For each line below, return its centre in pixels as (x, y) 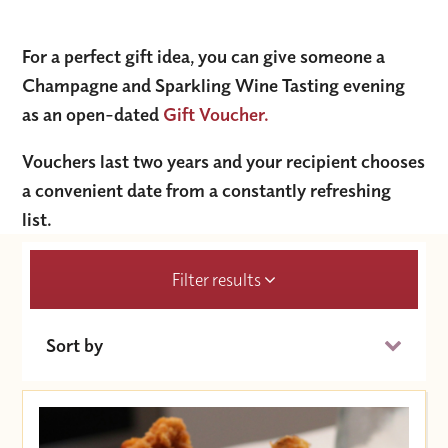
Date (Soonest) (133, 380)
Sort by (75, 344)
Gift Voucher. (216, 113)
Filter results (218, 279)
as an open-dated (93, 113)
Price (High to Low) (145, 428)
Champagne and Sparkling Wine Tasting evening (214, 84)
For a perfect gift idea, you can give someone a (204, 55)
